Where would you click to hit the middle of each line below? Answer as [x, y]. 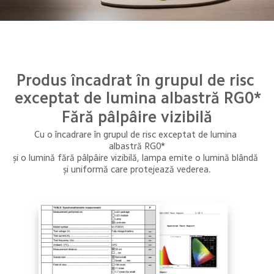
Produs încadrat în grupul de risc [138, 80]
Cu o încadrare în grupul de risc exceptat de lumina [137, 135]
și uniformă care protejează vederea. [137, 169]
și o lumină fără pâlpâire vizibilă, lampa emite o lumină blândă [137, 158]
